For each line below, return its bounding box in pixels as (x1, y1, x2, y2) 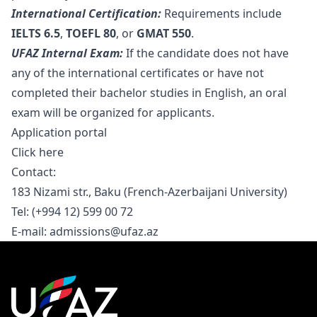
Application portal (11, 125, 107, 140)
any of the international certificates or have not (11, 65, 264, 81)
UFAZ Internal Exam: (11, 45, 123, 61)
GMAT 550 (137, 25, 191, 41)
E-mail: (11, 224, 50, 239)
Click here (11, 144, 64, 160)
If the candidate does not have (123, 45, 289, 61)
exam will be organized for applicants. (11, 105, 214, 120)
